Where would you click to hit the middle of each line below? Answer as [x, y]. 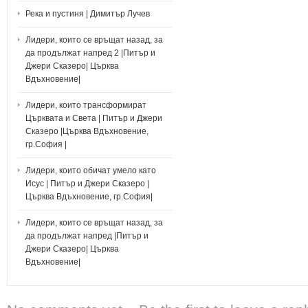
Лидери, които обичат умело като [91, 170]
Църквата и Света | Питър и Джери [94, 118]
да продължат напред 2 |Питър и [90, 53]
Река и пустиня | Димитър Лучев [88, 13]
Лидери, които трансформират [86, 105]
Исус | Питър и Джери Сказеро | [87, 183]
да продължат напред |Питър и [87, 235]
